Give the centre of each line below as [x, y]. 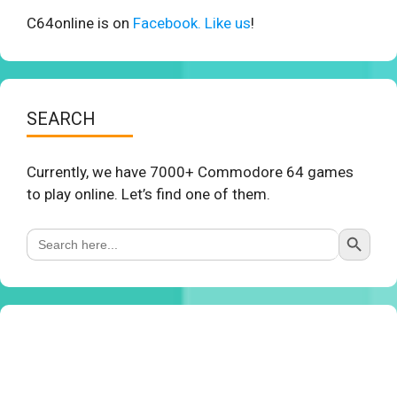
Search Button [360, 227]
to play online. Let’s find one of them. [148, 194]
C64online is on [80, 23]
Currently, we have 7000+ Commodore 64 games [190, 172]
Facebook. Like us [192, 23]
